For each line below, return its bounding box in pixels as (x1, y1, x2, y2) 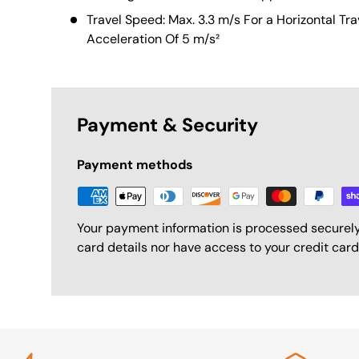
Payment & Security (77, 113, 258, 138)
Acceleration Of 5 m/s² (87, 30, 220, 48)
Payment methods (77, 156, 193, 174)
